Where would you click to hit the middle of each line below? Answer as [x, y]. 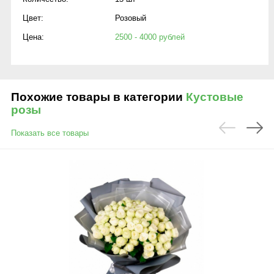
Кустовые [215, 97]
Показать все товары [50, 133]
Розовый [131, 18]
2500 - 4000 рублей [150, 37]
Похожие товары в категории [98, 97]
